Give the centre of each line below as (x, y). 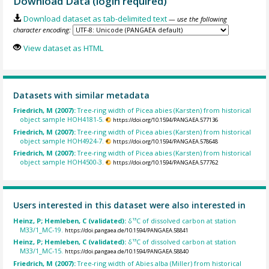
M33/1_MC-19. (42, 229)
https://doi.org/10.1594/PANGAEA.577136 (165, 120)
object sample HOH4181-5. (62, 119)
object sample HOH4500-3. (62, 162)
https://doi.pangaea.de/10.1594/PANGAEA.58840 (127, 252)
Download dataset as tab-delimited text (95, 19)
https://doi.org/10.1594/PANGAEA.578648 (165, 141)
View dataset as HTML (63, 48)
